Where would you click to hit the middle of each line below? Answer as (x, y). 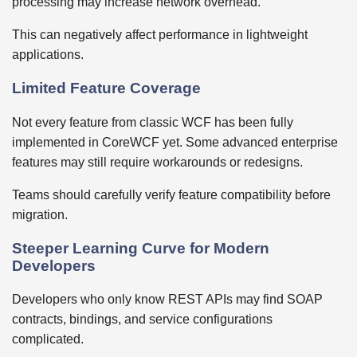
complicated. (48, 339)
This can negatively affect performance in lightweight (160, 35)
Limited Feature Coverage (106, 88)
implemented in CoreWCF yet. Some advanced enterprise (175, 142)
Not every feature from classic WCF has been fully (153, 122)
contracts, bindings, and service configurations (142, 320)
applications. (48, 55)
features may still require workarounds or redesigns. (157, 162)
